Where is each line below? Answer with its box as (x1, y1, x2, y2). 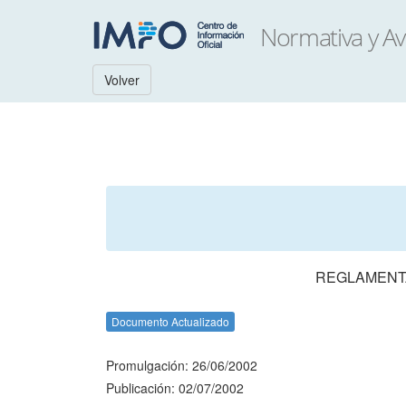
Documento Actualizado (111, 314, 229, 329)
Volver (104, 71, 140, 89)
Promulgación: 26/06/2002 (106, 356, 257, 374)
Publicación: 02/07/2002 (106, 379, 244, 397)
